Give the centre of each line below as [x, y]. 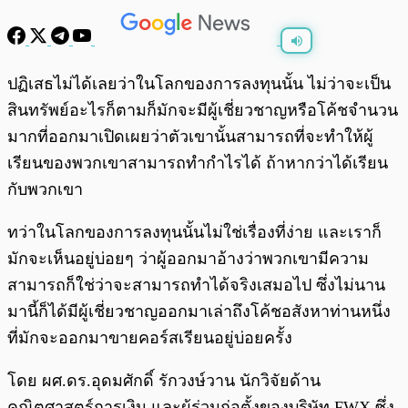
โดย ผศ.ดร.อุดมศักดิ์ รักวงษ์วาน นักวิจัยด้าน [164, 381]
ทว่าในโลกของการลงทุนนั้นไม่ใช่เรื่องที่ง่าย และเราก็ [194, 233]
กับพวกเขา [45, 190]
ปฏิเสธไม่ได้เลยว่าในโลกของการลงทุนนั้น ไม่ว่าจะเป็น [199, 84]
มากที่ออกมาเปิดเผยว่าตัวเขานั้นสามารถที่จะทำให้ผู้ [190, 137]
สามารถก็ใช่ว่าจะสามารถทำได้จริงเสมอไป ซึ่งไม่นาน [196, 286]
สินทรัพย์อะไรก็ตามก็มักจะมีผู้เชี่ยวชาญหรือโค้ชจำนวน [203, 111]
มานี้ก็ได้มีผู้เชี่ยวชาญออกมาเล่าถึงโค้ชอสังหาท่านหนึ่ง [199, 312]
